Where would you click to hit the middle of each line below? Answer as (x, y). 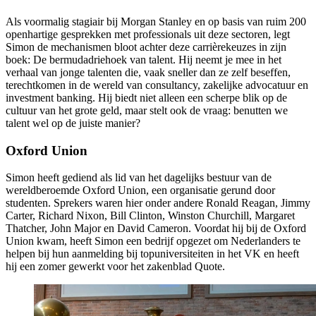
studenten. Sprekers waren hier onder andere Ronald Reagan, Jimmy (158, 203)
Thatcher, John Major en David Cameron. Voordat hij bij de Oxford (156, 229)
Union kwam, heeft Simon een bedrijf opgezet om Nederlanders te (153, 241)
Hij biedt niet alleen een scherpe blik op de (193, 98)
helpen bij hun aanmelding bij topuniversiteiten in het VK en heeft (152, 254)
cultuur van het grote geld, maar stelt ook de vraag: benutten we (147, 110)
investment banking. (52, 98)
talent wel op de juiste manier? (73, 123)
